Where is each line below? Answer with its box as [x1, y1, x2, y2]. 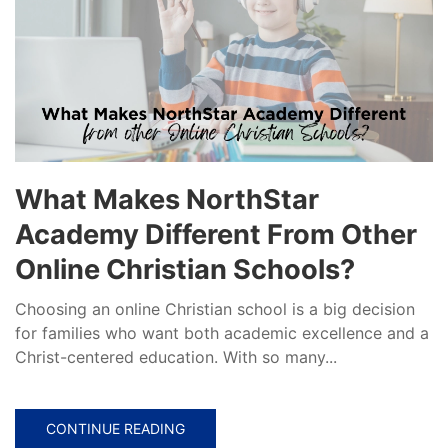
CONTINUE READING [46, 420, 185, 438]
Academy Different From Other [15, 218, 417, 252]
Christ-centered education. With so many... [15, 347, 337, 368]
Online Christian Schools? [15, 253, 355, 287]
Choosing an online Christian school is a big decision [15, 299, 415, 320]
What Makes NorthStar [15, 183, 319, 217]
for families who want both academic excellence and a [15, 323, 429, 344]
